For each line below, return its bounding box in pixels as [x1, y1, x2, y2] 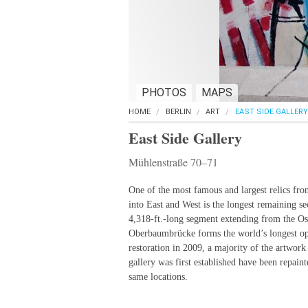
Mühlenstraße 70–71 [129, 155, 218, 169]
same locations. [129, 272, 188, 282]
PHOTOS [142, 86, 186, 99]
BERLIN [165, 107, 191, 116]
